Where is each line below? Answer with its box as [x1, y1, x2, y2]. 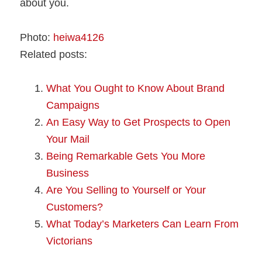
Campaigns [46, 99, 100, 111]
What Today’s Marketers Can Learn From [46, 218, 239, 230]
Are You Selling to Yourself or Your [46, 184, 206, 196]
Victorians [46, 235, 93, 247]
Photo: [20, 31, 54, 43]
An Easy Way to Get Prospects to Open [46, 116, 231, 128]
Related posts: [20, 48, 88, 60]
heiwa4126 [53, 31, 105, 43]
